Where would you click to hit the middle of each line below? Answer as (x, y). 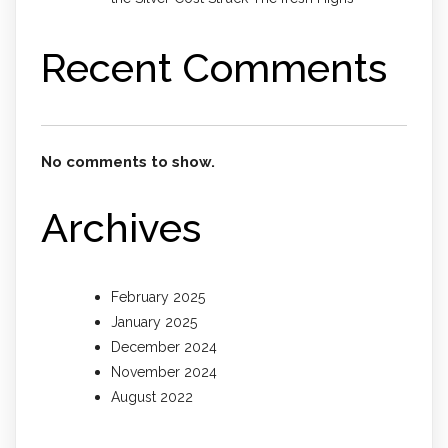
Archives (121, 227)
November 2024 (164, 372)
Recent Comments (214, 68)
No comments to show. (128, 161)
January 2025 (154, 322)
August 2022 (152, 397)
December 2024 (164, 347)
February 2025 (158, 297)
